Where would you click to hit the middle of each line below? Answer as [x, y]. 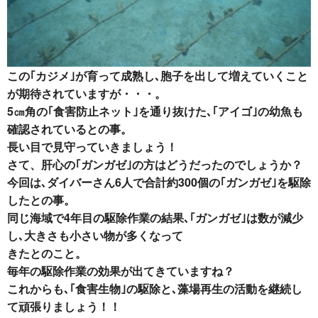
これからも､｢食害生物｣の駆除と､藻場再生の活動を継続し [155, 288]
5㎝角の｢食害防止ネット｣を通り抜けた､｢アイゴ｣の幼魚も [155, 111]
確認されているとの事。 [70, 128]
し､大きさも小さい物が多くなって [95, 235]
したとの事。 [41, 199]
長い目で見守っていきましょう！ [92, 146]
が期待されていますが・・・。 [87, 93]
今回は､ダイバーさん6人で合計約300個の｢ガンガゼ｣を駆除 [159, 182]
